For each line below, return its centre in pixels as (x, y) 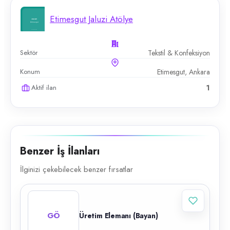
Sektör (29, 53)
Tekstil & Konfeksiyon (179, 53)
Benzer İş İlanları (60, 151)
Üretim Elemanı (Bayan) (119, 216)
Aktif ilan (44, 88)
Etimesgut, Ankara (184, 72)
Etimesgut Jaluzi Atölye (91, 19)
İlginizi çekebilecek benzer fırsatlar (76, 169)
